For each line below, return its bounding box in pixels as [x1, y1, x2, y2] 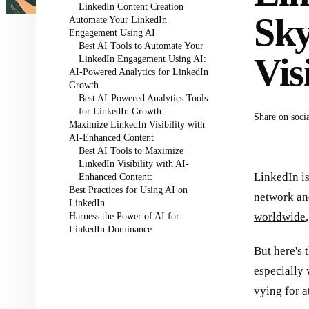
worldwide [254, 210, 306, 223]
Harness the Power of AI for [69, 210, 179, 221]
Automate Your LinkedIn [69, 14, 167, 25]
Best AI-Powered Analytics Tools [78, 92, 208, 103]
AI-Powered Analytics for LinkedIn [69, 66, 208, 77]
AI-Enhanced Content [69, 132, 154, 143]
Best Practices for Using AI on [69, 184, 188, 195]
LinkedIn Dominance [69, 223, 152, 235]
